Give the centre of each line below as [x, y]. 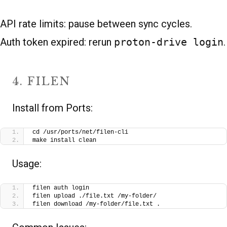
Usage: [27, 163]
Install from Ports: [52, 108]
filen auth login [61, 188]
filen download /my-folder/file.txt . [96, 204]
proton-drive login [169, 42]
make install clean [64, 140]
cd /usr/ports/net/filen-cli [80, 132]
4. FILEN [42, 81]
